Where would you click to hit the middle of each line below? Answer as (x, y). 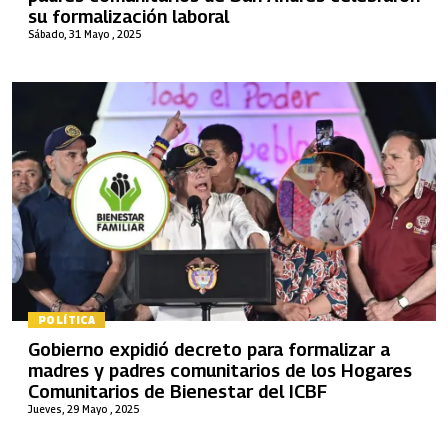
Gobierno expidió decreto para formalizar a (209, 349)
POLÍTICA (67, 320)
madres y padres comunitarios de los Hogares (220, 370)
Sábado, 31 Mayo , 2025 (84, 34)
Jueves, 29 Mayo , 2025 (83, 408)
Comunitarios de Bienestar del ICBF (177, 391)
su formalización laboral (128, 16)
